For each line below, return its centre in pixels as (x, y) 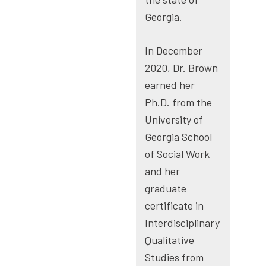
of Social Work (178, 154)
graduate (166, 189)
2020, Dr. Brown (182, 68)
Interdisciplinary (183, 223)
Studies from (175, 257)
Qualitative (170, 240)
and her (163, 171)
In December (174, 51)
